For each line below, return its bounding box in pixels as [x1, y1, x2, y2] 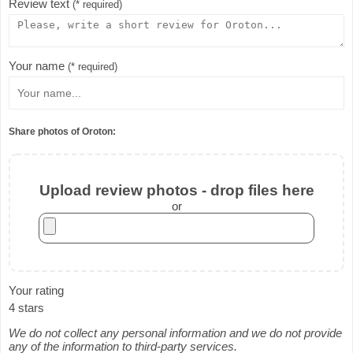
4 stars [9, 300, 44, 314]
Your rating [9, 283, 64, 297]
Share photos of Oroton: [9, 125, 116, 137]
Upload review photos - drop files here [39, 181, 314, 199]
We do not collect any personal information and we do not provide [9, 325, 342, 340]
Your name [9, 59, 68, 73]
